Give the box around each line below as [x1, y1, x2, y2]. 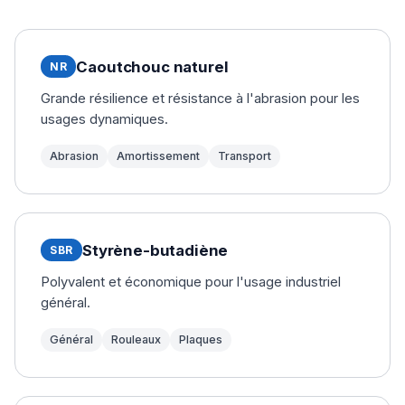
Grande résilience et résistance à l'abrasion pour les [41, 90, 360, 108]
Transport [218, 149, 271, 164]
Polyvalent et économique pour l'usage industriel [41, 274, 341, 291]
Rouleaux [111, 333, 161, 347]
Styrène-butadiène [82, 240, 229, 259]
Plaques [179, 333, 222, 347]
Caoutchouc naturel [76, 57, 229, 76]
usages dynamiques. [41, 111, 168, 128]
